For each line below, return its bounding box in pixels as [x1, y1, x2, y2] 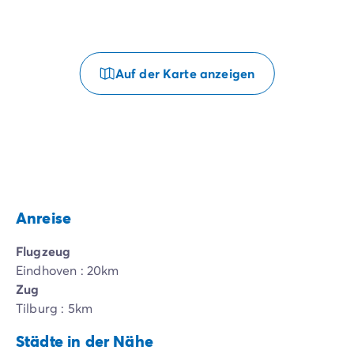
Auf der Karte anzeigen [115, 65, 255, 82]
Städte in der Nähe [16, 330, 153, 352]
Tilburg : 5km [16, 299, 93, 317]
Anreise [16, 207, 72, 229]
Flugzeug [16, 243, 71, 260]
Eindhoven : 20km [16, 262, 119, 279]
